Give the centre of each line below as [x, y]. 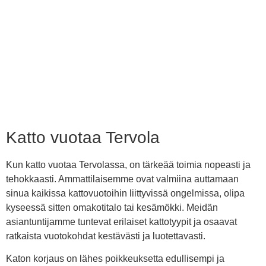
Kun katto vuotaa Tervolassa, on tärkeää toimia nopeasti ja [128, 165]
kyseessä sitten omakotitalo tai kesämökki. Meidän [112, 208]
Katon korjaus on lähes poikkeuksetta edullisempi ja [115, 259]
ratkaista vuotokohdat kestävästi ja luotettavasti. [106, 236]
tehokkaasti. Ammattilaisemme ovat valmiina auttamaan [122, 179]
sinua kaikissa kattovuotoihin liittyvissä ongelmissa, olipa [125, 193]
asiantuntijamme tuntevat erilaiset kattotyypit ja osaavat [121, 222]
